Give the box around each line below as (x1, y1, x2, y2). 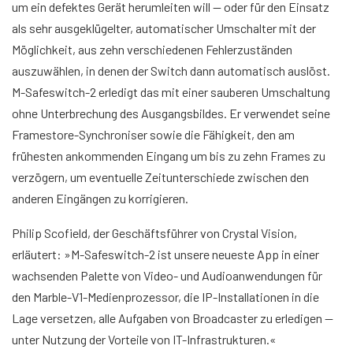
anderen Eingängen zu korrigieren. (12, 190, 188, 206)
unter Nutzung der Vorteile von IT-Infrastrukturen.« (12, 331, 277, 347)
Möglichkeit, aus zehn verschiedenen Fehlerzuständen (12, 41, 292, 57)
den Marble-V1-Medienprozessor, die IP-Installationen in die (12, 288, 319, 304)
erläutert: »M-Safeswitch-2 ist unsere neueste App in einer (12, 246, 319, 262)
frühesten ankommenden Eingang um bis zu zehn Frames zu (12, 147, 325, 163)
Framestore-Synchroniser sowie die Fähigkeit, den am (12, 126, 295, 142)
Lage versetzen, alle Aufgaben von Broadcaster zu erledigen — (12, 310, 333, 325)
